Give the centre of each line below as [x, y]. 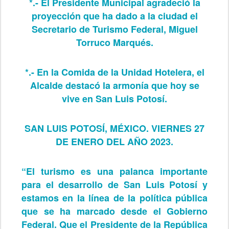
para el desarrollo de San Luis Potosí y [114, 184]
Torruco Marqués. [114, 42]
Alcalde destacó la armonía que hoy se [114, 85]
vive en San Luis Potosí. [114, 98]
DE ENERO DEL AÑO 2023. [114, 141]
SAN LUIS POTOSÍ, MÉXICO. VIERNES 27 [114, 128]
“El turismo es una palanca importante [114, 171]
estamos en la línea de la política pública [114, 198]
